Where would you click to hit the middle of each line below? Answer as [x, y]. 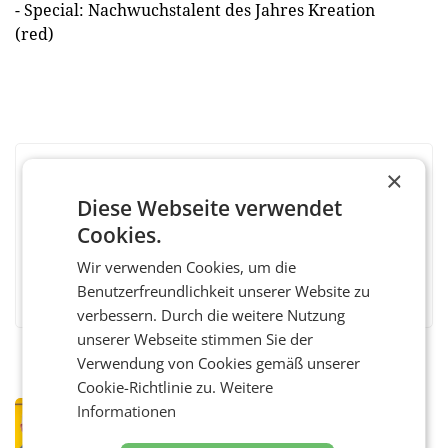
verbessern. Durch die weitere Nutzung [211, 314]
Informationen [127, 410]
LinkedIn [240, 277]
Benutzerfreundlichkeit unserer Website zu [224, 290]
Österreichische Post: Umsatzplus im [278, 435]
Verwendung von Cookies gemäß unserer [219, 362]
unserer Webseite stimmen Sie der [195, 338]
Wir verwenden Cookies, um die [187, 266]
